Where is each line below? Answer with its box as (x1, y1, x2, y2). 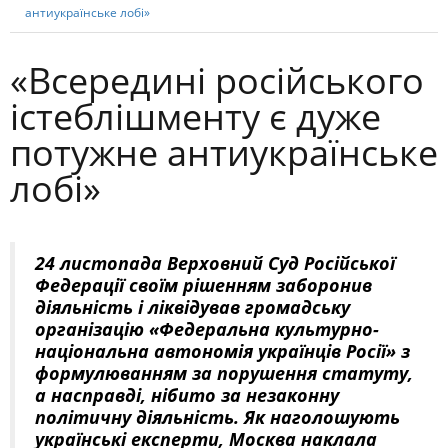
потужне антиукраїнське (10, 127, 438, 177)
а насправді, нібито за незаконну (35, 382, 339, 407)
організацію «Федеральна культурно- (35, 316, 379, 341)
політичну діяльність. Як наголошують (35, 404, 400, 429)
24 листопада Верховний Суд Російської (35, 250, 395, 275)
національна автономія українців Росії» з (35, 338, 410, 363)
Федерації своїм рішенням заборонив (35, 272, 372, 297)
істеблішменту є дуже (10, 91, 381, 141)
